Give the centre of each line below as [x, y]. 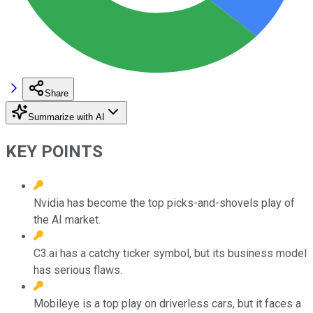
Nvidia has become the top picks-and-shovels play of [164, 203]
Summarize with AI [66, 117]
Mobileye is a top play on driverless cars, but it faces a [167, 303]
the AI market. [67, 219]
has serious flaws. [78, 270]
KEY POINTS [54, 151]
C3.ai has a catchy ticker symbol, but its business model [170, 253]
